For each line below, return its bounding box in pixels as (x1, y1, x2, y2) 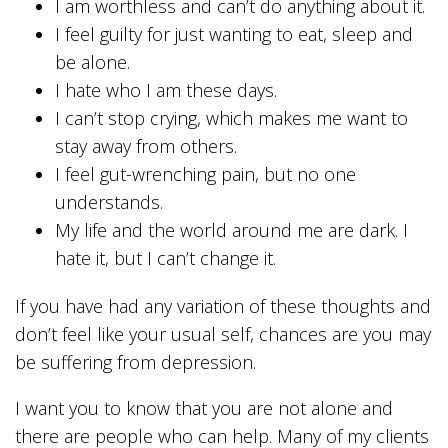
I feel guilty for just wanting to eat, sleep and (55, 22, 413, 46)
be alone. (55, 50, 130, 74)
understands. (55, 190, 163, 214)
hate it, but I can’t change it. (55, 246, 276, 270)
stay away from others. (55, 134, 237, 158)
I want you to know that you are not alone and (15, 396, 393, 420)
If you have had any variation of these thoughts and (15, 294, 431, 318)
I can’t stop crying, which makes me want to (55, 106, 408, 130)
